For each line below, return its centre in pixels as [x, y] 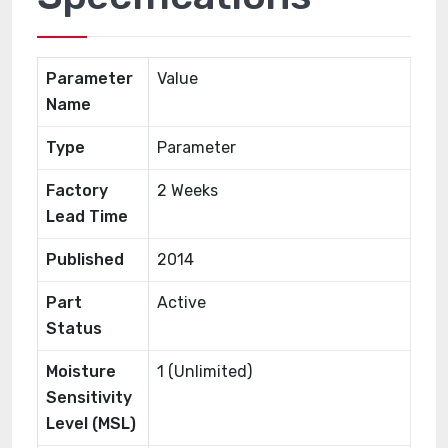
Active [181, 302]
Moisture [81, 371]
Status [74, 328]
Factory [77, 190]
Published [85, 259]
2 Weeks [187, 190]
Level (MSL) [91, 423]
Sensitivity [89, 397]
